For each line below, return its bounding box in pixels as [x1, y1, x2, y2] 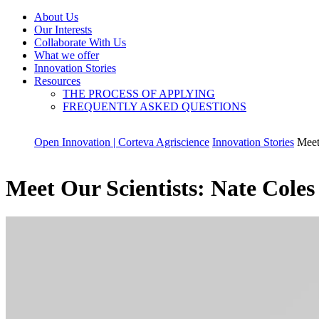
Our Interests [34, 23, 92, 36]
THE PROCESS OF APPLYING [63, 87, 215, 100]
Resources [34, 74, 80, 87]
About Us [34, 10, 78, 23]
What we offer [34, 48, 99, 61]
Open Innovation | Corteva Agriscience [34, 135, 209, 148]
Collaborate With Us [34, 36, 126, 48]
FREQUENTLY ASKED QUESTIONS [63, 100, 246, 113]
